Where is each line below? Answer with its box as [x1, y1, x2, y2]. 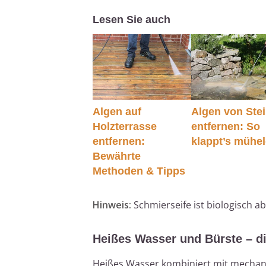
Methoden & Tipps [93, 164, 185, 177]
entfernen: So [191, 120, 261, 132]
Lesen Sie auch [93, 14, 170, 26]
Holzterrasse [93, 120, 157, 132]
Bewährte [93, 150, 141, 162]
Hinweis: [93, 198, 131, 211]
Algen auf [93, 105, 141, 118]
